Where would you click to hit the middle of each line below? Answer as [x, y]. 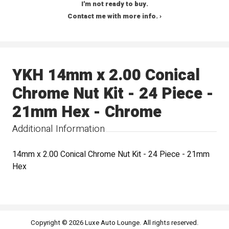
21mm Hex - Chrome [87, 112]
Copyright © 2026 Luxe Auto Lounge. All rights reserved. [114, 223]
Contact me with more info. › [114, 17]
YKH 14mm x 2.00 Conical [106, 75]
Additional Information [59, 129]
